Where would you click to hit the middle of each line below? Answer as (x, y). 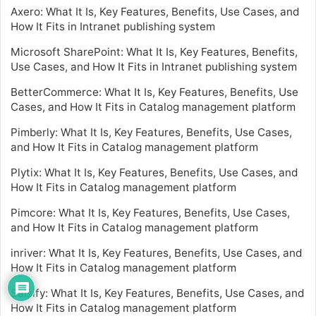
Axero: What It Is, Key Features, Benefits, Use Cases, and (155, 11)
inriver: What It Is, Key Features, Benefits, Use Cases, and (156, 253)
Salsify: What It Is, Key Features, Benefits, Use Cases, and (157, 293)
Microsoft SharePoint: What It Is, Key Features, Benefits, (154, 51)
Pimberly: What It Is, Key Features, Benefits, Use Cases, (151, 132)
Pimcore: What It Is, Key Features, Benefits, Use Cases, (150, 212)
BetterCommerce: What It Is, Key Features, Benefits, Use (154, 92)
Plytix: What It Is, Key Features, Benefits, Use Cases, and (154, 172)
